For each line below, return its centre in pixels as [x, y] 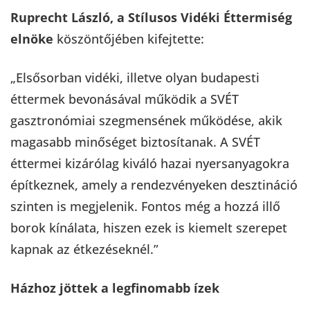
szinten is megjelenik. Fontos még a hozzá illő [145, 206]
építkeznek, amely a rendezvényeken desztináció [154, 184]
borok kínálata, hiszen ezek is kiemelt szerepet [149, 227]
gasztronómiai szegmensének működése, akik [146, 120]
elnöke [32, 38]
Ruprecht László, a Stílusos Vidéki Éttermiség [151, 17]
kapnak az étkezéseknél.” [84, 249]
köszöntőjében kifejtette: [129, 38]
